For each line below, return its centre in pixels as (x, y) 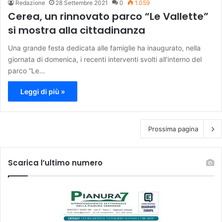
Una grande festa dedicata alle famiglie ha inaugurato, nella (104, 48)
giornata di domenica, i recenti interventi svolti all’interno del (105, 59)
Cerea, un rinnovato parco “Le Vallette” (108, 17)
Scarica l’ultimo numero (55, 163)
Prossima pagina (173, 129)
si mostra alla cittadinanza (77, 30)
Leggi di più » (43, 92)
